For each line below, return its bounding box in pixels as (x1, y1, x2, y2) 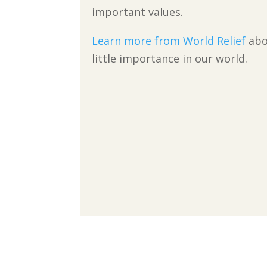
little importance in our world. (92, 51, 248, 66)
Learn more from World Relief (92, 33, 246, 48)
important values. (92, 4, 184, 19)
